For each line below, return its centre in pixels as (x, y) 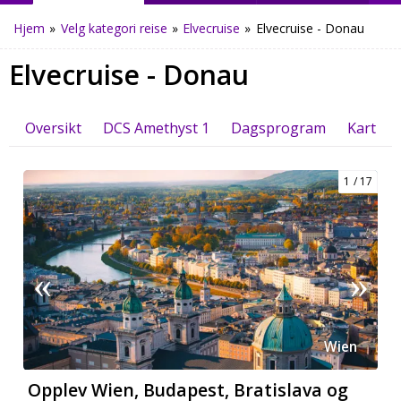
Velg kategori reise (114, 28)
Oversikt (53, 128)
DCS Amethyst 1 (156, 128)
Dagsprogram (278, 128)
